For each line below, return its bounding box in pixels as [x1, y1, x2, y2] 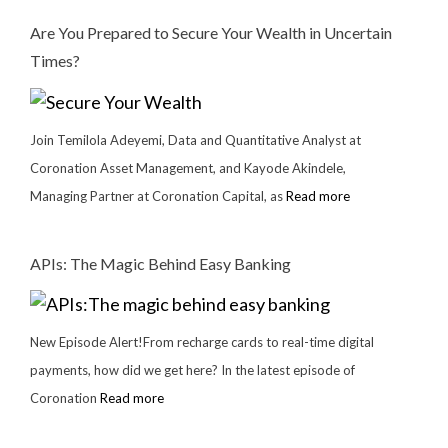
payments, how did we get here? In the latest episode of [29, 361, 355, 378]
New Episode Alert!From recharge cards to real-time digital [29, 333, 374, 350]
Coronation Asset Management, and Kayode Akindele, [29, 159, 346, 176]
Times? [29, 51, 80, 71]
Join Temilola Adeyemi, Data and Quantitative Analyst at [29, 131, 361, 148]
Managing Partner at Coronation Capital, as [29, 187, 286, 204]
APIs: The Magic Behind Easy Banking [29, 253, 291, 273]
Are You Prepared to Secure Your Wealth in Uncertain [29, 23, 392, 43]
